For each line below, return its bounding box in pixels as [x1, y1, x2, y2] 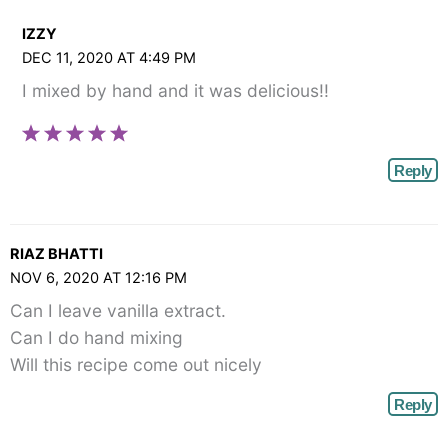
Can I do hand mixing [10, 327, 183, 349]
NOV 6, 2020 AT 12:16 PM [10, 268, 187, 287]
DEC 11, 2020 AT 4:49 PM [21, 48, 196, 67]
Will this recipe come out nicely [10, 354, 262, 376]
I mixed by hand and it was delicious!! [21, 80, 329, 102]
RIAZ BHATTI [10, 244, 103, 263]
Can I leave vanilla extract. [10, 300, 226, 322]
